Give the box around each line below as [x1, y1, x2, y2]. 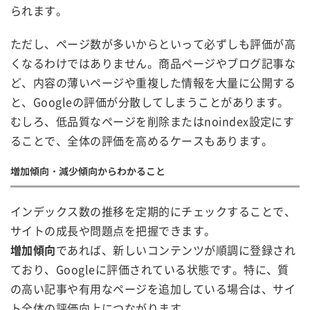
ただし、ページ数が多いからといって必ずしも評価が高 [10, 35, 295, 52]
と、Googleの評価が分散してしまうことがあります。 [10, 93, 289, 110]
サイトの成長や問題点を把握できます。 [10, 221, 216, 239]
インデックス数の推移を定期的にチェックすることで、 [10, 202, 295, 219]
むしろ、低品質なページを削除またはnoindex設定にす [10, 112, 295, 129]
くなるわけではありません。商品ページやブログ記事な [10, 54, 295, 71]
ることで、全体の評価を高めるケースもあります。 [10, 131, 273, 149]
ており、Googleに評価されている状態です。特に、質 [10, 260, 289, 277]
